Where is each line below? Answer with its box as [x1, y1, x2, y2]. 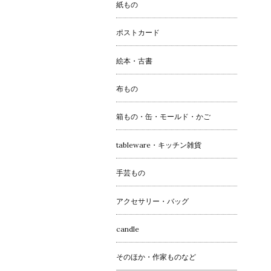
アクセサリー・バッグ [116, 196, 189, 206]
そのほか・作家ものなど [116, 252, 196, 262]
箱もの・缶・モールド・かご [116, 112, 211, 122]
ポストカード [116, 28, 160, 38]
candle [116, 224, 139, 233]
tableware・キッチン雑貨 [116, 140, 201, 149]
